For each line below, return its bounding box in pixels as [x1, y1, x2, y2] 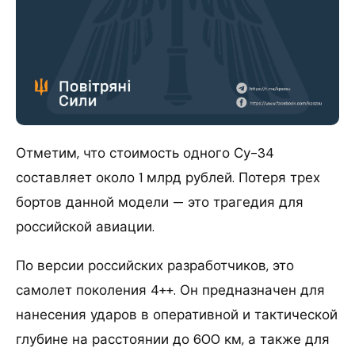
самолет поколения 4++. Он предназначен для [16, 281, 325, 300]
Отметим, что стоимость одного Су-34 [16, 144, 274, 162]
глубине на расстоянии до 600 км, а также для [16, 330, 330, 349]
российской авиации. [16, 218, 155, 236]
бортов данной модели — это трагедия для [16, 193, 303, 212]
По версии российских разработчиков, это [16, 257, 294, 275]
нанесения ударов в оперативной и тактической [16, 306, 338, 324]
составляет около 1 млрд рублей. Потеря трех [16, 169, 320, 187]
